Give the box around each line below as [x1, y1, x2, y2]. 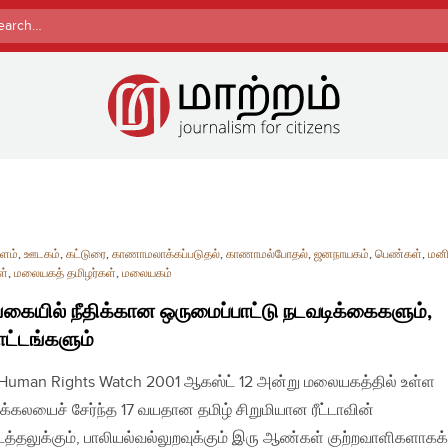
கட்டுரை [66, 246, 106, 262]
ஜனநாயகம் [314, 246, 369, 262]
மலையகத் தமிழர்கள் [14, 265, 116, 281]
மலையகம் [122, 265, 172, 281]
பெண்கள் [375, 246, 422, 262]
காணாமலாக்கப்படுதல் [112, 246, 220, 262]
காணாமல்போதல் [226, 246, 308, 262]
